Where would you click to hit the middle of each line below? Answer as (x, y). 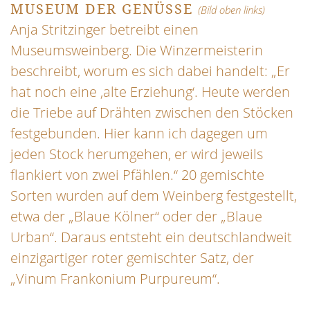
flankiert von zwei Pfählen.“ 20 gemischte (137, 175)
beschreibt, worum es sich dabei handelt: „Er (150, 71)
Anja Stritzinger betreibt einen (104, 30)
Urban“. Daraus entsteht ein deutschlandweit (151, 237)
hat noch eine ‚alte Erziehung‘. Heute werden (150, 92)
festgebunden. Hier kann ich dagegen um (139, 134)
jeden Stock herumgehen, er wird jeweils (137, 154)
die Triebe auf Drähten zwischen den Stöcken (152, 113)
